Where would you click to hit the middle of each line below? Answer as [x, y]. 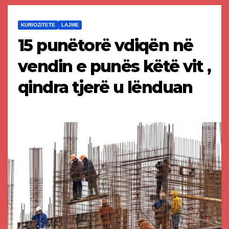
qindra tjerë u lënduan [107, 87]
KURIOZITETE [38, 25]
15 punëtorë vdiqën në [106, 45]
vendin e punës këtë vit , [114, 66]
